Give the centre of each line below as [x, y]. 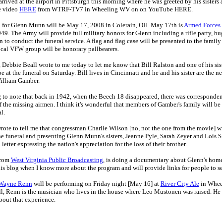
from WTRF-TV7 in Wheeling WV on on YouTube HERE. [114, 9]
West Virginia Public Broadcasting [57, 160]
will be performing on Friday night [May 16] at [96, 184]
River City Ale [180, 184]
